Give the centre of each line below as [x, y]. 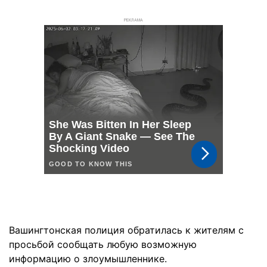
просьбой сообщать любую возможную [103, 244]
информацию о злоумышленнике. [88, 259]
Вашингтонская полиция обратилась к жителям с [126, 230]
